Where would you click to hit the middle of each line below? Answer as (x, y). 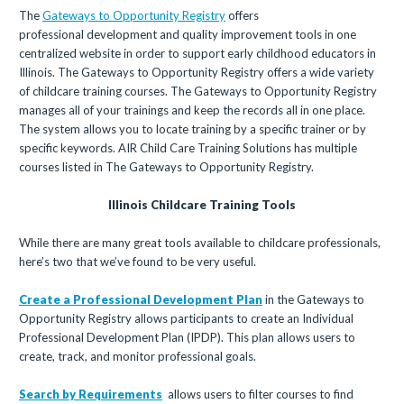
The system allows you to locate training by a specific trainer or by (193, 129)
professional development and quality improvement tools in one (188, 34)
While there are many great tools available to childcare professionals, (200, 243)
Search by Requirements (91, 394)
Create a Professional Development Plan (141, 299)
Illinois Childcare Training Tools (202, 205)
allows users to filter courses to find (261, 394)
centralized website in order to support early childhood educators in (197, 53)
